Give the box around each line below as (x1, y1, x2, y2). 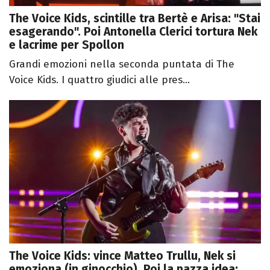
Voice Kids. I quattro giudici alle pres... (9, 73, 190, 86)
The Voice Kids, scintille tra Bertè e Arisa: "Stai (9, 11, 260, 25)
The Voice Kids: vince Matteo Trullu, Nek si (9, 249, 236, 263)
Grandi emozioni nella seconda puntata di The (9, 57, 234, 71)
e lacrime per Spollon (9, 37, 124, 52)
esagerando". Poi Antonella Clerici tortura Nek (9, 24, 257, 39)
